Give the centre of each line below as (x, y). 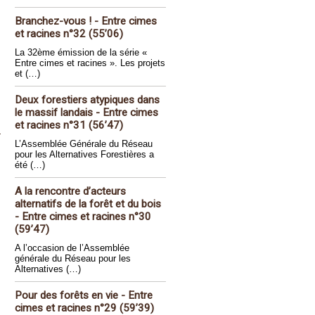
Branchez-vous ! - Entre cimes (86, 21)
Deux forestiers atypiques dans (87, 100)
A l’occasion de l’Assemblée (72, 248)
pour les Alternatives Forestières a (84, 154)
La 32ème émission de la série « (81, 52)
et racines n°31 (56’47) (69, 125)
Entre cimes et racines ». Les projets (90, 63)
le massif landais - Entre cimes (86, 112)
